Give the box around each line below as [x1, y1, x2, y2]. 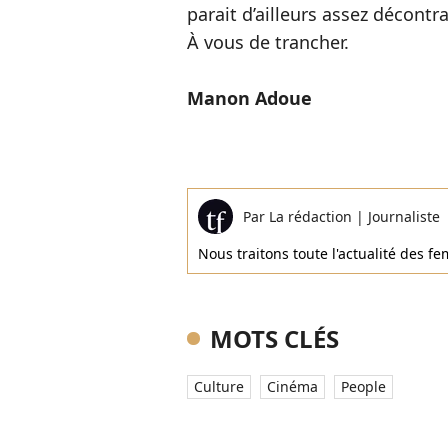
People [341, 377, 386, 396]
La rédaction [269, 207, 356, 226]
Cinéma [267, 377, 318, 396]
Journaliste [368, 207, 440, 226]
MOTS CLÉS [210, 322, 339, 355]
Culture [194, 377, 244, 396]
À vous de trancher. [187, 30, 349, 54]
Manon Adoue [187, 86, 312, 110]
